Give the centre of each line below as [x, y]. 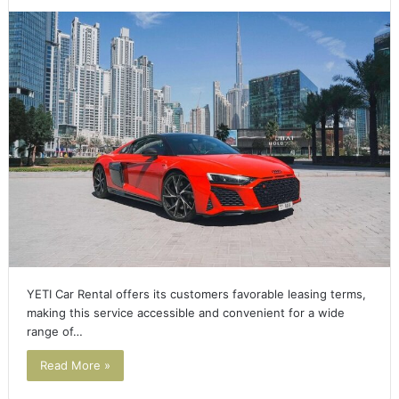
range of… [54, 332]
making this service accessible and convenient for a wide [185, 313]
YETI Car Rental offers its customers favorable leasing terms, [196, 294]
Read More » [75, 366]
